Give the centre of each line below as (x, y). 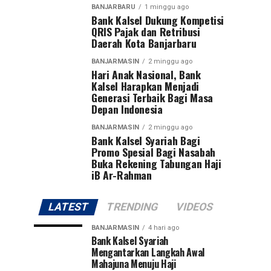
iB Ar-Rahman (122, 175)
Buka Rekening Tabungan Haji (156, 163)
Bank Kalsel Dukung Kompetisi (158, 20)
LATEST (68, 207)
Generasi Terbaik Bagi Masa (152, 97)
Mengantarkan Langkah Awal (148, 252)
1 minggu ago (167, 7)
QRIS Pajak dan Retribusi (146, 31)
